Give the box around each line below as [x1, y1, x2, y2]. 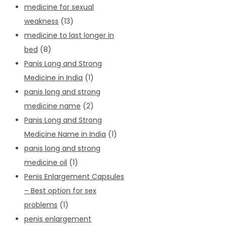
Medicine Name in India [24, 129, 106, 139]
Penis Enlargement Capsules [24, 171, 124, 182]
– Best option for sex [24, 185, 96, 196]
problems [24, 199, 58, 210]
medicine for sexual [24, 2, 94, 12]
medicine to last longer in [24, 30, 114, 40]
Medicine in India [24, 72, 83, 83]
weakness [24, 16, 59, 26]
